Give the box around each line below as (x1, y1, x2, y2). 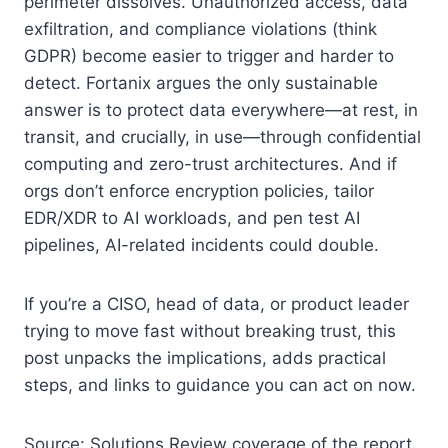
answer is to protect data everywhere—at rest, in (24, 99, 418, 120)
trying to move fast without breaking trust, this (24, 320, 396, 341)
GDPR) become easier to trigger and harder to (24, 45, 394, 66)
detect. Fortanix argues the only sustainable (24, 72, 378, 93)
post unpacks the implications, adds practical (24, 347, 386, 368)
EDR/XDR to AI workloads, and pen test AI (24, 207, 360, 228)
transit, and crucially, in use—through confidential (24, 126, 421, 147)
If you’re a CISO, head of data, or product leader (24, 293, 409, 314)
